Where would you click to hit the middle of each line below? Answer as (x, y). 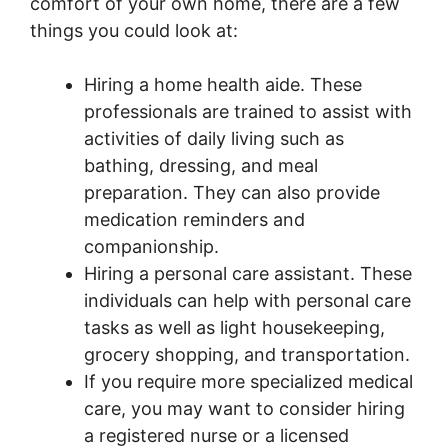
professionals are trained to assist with (248, 111)
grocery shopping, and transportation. (247, 354)
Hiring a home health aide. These (223, 84)
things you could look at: (136, 30)
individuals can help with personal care (247, 300)
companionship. (151, 246)
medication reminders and (194, 219)
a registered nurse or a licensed (216, 435)
